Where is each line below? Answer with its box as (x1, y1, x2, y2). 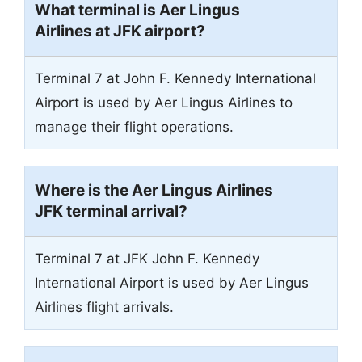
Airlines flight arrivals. (35, 298, 174, 315)
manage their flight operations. (35, 118, 234, 135)
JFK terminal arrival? (35, 201, 187, 221)
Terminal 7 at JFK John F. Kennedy (35, 250, 259, 267)
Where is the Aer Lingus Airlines (35, 180, 273, 200)
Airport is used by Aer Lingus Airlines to (35, 94, 293, 111)
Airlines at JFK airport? (35, 21, 205, 40)
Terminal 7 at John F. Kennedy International (35, 69, 316, 86)
